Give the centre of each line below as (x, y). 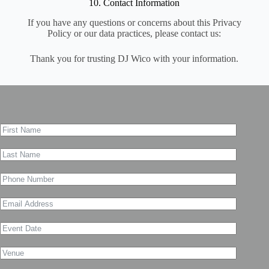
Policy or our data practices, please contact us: (134, 33)
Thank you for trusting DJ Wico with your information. (134, 58)
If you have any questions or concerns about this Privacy (134, 22)
